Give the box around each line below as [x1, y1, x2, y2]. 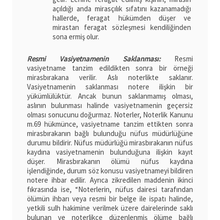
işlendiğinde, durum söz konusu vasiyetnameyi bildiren [27, 166, 193, 176]
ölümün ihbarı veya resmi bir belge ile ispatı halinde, [27, 194, 193, 204]
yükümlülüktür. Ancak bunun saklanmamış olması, [27, 91, 193, 101]
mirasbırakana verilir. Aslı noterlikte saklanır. [27, 73, 193, 82]
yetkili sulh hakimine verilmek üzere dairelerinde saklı [27, 203, 193, 213]
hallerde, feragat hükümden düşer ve [53, 13, 191, 23]
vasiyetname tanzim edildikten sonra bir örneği [27, 63, 193, 73]
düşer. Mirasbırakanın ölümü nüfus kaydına [27, 157, 193, 166]
